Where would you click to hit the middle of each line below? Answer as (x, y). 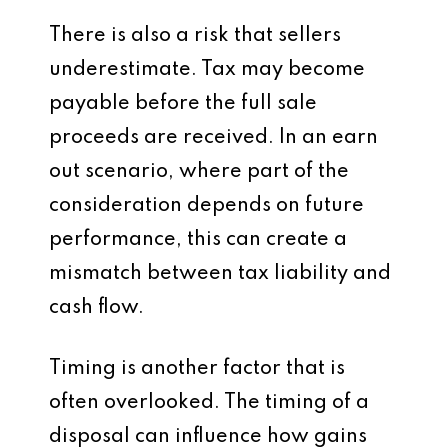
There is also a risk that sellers (195, 36)
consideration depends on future (206, 206)
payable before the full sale (183, 104)
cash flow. (96, 308)
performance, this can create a (198, 240)
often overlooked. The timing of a (209, 403)
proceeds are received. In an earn (213, 138)
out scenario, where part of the (199, 172)
